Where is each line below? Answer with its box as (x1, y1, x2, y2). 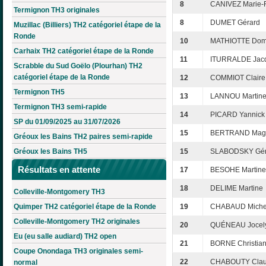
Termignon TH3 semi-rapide (14, 103, 107, 112)
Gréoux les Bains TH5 (14, 147, 87, 156)
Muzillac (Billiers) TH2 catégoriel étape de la (14, 21, 161, 30)
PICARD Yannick (210, 110, 265, 119)
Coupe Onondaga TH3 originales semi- (14, 246, 143, 255)
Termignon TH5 (14, 88, 65, 97)
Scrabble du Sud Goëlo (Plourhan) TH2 (14, 62, 142, 71)
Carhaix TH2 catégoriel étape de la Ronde (14, 47, 154, 56)
